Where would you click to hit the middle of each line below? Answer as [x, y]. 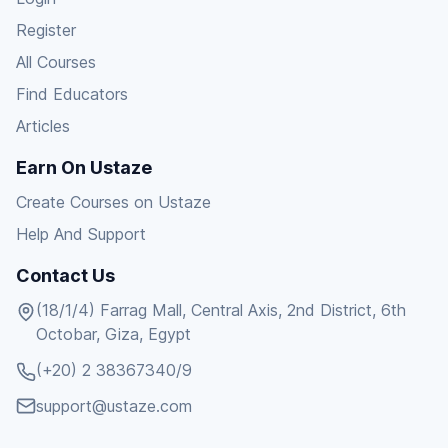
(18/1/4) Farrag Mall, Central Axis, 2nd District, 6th [221, 310]
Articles [43, 126]
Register [46, 30]
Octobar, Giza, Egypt [113, 334]
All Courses [56, 62]
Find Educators [72, 94]
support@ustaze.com [114, 406]
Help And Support [81, 234]
